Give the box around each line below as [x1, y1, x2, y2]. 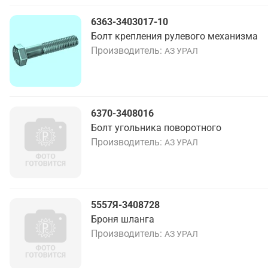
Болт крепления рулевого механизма [91, 31, 258, 42]
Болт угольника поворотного [91, 122, 221, 133]
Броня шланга [91, 214, 154, 225]
